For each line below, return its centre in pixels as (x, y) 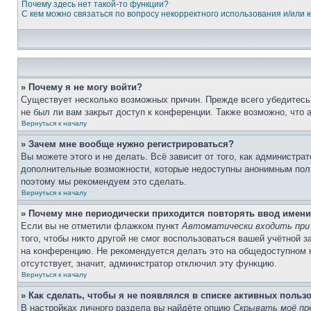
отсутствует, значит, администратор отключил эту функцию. (149, 263)
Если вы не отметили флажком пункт (101, 226)
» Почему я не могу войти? (82, 87)
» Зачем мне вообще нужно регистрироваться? (127, 144)
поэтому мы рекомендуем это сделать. (104, 182)
